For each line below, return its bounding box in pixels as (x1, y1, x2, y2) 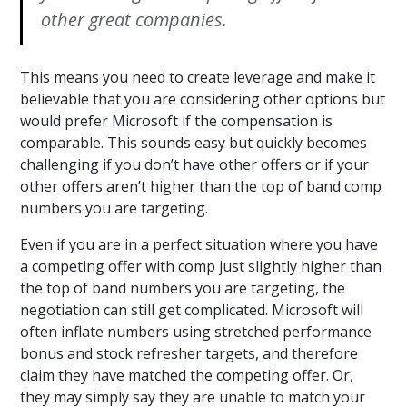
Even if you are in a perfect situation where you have (20, 234, 379, 255)
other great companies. (41, 7, 228, 33)
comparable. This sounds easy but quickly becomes (20, 133, 368, 154)
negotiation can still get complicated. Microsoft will (20, 300, 364, 321)
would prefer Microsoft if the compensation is (20, 111, 333, 132)
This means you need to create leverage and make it (20, 67, 376, 88)
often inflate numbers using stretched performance (20, 322, 372, 342)
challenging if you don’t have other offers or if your (20, 154, 370, 175)
